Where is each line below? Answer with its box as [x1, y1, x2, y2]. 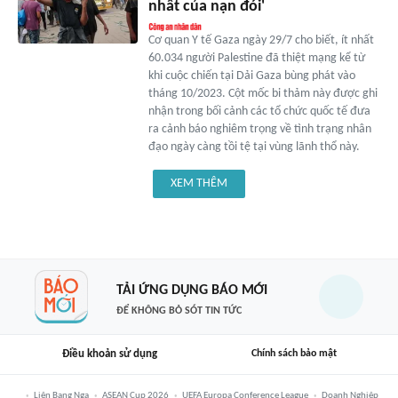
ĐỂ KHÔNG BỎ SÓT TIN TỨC [115, 306, 242, 316]
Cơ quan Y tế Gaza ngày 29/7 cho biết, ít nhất [147, 33, 374, 47]
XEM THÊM [171, 176, 227, 190]
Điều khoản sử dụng [61, 347, 157, 360]
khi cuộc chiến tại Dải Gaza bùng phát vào [147, 68, 355, 83]
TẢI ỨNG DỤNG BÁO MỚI [115, 283, 267, 298]
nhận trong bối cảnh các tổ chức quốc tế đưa [147, 104, 370, 118]
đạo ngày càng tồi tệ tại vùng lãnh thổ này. [147, 139, 360, 154]
